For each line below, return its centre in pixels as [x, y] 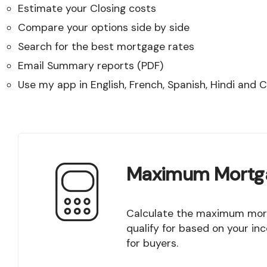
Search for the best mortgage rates [106, 46]
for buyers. [152, 243]
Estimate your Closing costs [87, 8]
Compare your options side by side [104, 27]
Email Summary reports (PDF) [91, 65]
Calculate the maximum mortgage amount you [130, 213]
